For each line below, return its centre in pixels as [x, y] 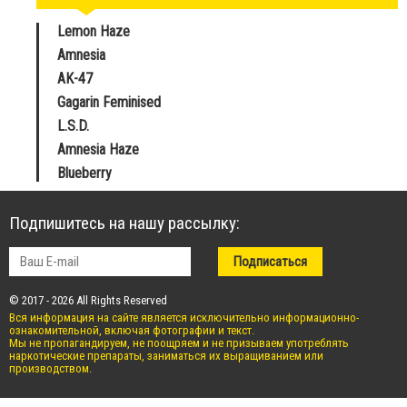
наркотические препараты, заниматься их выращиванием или [166, 356]
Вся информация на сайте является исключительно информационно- [184, 318]
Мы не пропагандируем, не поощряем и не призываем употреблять [179, 343]
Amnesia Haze [98, 150]
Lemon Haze [94, 32]
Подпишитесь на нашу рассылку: [124, 223]
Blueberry [84, 174]
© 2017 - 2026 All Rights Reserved [88, 301]
